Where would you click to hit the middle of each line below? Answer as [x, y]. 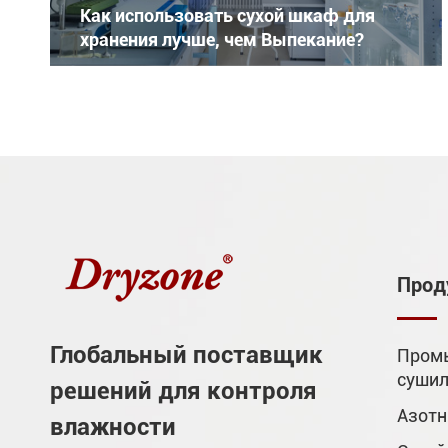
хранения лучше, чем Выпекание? [222, 39]
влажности [113, 426]
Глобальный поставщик [186, 354]
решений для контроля [183, 390]
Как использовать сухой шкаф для [227, 15]
